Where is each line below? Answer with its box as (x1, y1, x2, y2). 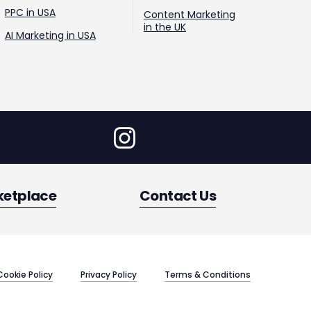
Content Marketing (143, 8, 235, 22)
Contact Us (139, 186, 216, 205)
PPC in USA (4, 6, 56, 19)
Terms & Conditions (165, 268, 251, 280)
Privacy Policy (81, 268, 137, 280)
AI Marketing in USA (4, 28, 96, 42)
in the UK (143, 20, 186, 34)
